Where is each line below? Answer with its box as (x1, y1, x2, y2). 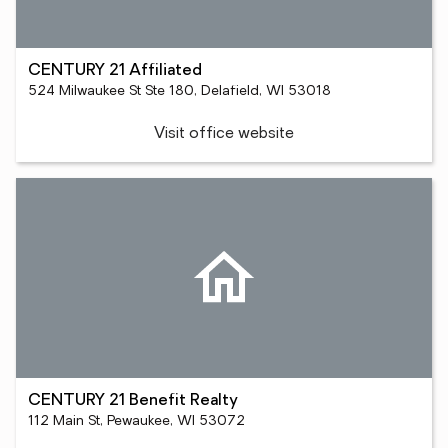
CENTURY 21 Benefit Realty (28, 393, 238, 409)
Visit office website (154, 126, 294, 142)
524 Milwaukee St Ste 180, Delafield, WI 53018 (28, 84, 331, 99)
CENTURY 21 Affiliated (28, 63, 202, 79)
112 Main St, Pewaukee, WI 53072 (28, 414, 245, 429)
